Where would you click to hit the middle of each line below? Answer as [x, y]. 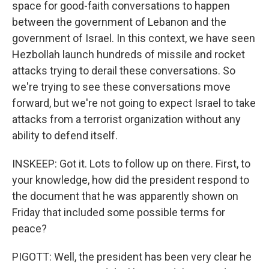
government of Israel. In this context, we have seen [134, 38]
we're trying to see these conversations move [121, 87]
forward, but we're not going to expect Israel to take [134, 103]
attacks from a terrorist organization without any [126, 119]
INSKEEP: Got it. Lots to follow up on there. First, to [131, 164]
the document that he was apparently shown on [125, 196]
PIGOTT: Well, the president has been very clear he [132, 257]
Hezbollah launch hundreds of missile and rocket [128, 54]
